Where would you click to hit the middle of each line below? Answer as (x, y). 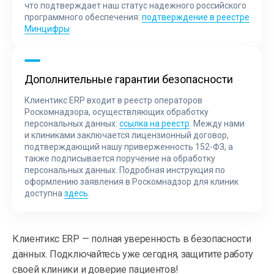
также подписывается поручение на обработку (120, 158)
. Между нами (217, 123)
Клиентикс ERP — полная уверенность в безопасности (132, 239)
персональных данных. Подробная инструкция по (125, 170)
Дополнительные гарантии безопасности (129, 79)
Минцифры (47, 28)
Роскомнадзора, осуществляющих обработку (117, 112)
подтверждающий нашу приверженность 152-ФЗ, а (129, 146)
